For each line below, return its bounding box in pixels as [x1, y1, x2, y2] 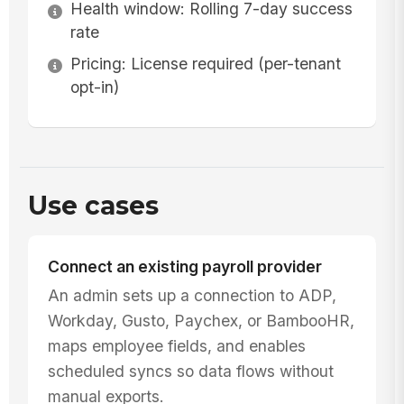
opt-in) [69, 78, 119, 97]
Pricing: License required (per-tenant [69, 54, 341, 74]
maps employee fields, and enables [47, 335, 306, 355]
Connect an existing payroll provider [47, 257, 322, 277]
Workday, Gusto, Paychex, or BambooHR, [47, 310, 354, 330]
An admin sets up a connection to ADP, [47, 285, 336, 305]
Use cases [27, 190, 159, 222]
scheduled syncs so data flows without [47, 361, 334, 381]
